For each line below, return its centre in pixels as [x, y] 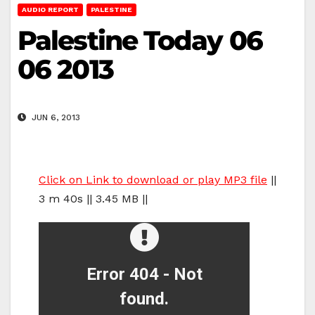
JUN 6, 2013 [54, 118]
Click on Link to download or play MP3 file [153, 180]
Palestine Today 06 [140, 40]
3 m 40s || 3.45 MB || [93, 199]
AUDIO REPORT [50, 9]
